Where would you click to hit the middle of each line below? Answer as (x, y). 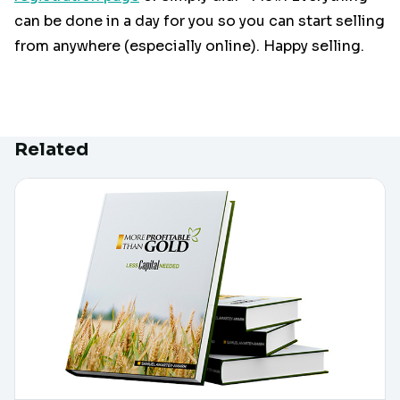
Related (51, 149)
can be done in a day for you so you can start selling (200, 21)
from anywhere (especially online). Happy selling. (189, 46)
